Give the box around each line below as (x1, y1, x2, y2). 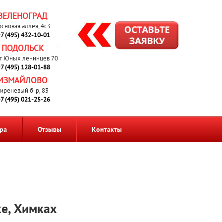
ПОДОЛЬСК (1, 43, 44, 54)
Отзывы (37, 125, 61, 134)
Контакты (92, 125, 122, 134)
